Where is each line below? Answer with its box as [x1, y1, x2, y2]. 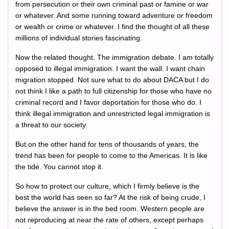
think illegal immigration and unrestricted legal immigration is [15, 109, 210, 118]
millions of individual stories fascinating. [15, 34, 142, 42]
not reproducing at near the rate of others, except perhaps [15, 216, 203, 224]
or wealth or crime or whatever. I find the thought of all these [15, 22, 210, 31]
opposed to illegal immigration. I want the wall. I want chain [15, 64, 205, 73]
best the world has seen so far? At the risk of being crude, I [15, 194, 205, 202]
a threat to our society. [15, 121, 87, 129]
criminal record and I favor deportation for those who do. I [15, 98, 201, 106]
